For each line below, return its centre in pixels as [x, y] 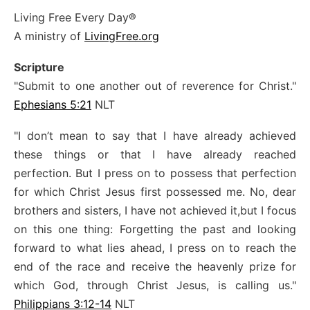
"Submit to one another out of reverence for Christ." [155, 85]
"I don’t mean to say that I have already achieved [155, 135]
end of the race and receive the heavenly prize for [155, 266]
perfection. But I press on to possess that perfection [155, 173]
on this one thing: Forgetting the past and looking [155, 229]
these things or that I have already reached [155, 154]
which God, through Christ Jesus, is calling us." [155, 285]
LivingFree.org [122, 36]
